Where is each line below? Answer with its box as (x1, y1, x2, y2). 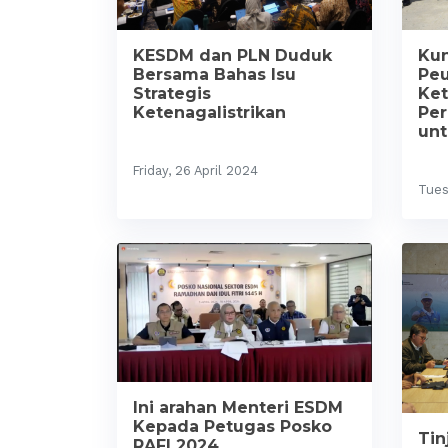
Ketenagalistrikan (133, 102, 286, 122)
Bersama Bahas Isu (133, 64, 296, 84)
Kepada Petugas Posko (133, 416, 332, 436)
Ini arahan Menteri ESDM (133, 397, 343, 417)
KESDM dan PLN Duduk (133, 45, 332, 65)
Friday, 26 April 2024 (133, 162, 258, 178)
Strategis (133, 83, 211, 103)
